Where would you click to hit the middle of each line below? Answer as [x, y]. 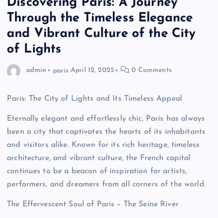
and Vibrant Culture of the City [101, 34]
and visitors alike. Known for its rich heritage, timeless [103, 145]
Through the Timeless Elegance [100, 18]
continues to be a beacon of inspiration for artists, [97, 171]
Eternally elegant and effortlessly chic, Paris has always [106, 118]
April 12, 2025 [92, 71]
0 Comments [151, 71]
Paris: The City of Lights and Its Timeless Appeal [94, 99]
